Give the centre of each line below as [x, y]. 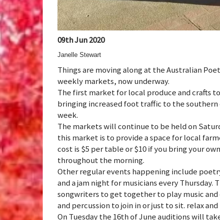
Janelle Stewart [79, 55]
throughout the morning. [101, 160]
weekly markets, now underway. [113, 81]
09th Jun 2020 [81, 40]
